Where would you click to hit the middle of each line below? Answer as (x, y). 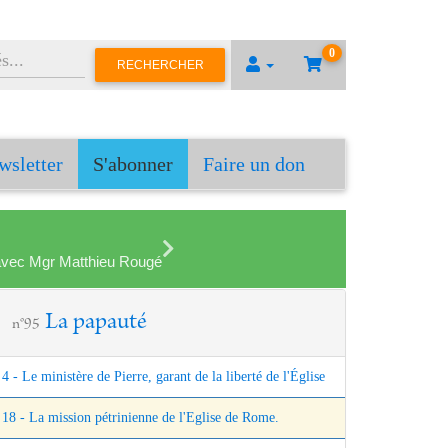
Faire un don (254, 164)
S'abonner (133, 164)
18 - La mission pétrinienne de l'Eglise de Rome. (140, 418)
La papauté (96, 323)
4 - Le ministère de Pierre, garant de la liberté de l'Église (163, 377)
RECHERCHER (160, 64)
